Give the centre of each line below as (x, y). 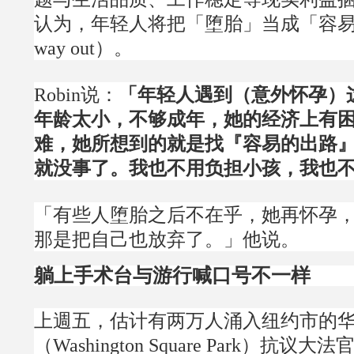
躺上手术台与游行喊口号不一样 (172, 276)
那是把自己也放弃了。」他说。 (167, 239)
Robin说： (76, 95)
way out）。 (83, 48)
